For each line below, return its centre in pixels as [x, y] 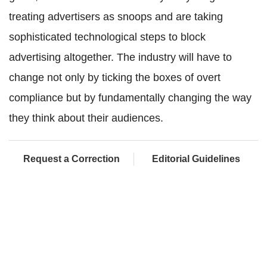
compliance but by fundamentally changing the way [130, 98]
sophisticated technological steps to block [107, 37]
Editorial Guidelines [196, 159]
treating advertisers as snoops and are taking [116, 17]
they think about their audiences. [86, 118]
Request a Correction [71, 159]
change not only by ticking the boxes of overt [115, 78]
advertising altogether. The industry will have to [120, 58]
